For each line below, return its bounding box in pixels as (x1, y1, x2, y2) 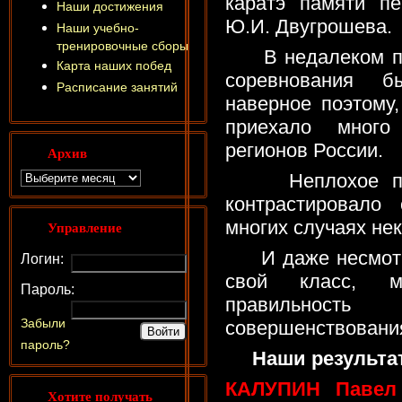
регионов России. (224, 139, 383, 162)
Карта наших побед (56, 58, 171, 73)
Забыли (20, 316, 66, 330)
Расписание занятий (56, 80, 178, 94)
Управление (47, 217, 122, 237)
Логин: (20, 251, 64, 267)
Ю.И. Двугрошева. (224, 15, 392, 39)
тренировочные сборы (56, 39, 188, 54)
